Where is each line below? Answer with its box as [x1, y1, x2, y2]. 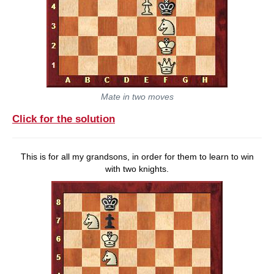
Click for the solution [12, 113, 115, 125]
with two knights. [105, 163, 169, 174]
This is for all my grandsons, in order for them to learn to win [20, 151, 254, 161]
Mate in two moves [100, 92, 174, 102]
